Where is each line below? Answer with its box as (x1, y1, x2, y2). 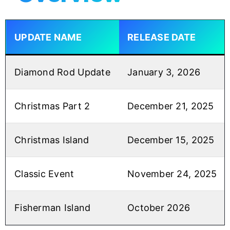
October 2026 (127, 202, 190, 214)
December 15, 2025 (127, 135, 215, 146)
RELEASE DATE (127, 32, 196, 43)
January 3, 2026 (127, 67, 201, 78)
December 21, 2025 (127, 101, 214, 112)
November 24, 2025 (127, 168, 217, 180)
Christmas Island (14, 135, 89, 146)
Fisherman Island (14, 202, 91, 214)
